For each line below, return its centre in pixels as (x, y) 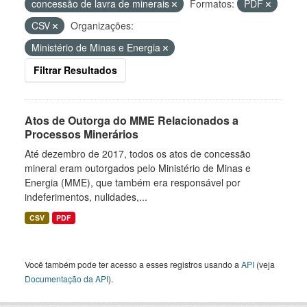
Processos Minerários (82, 134)
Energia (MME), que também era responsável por (133, 182)
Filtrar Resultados (75, 70)
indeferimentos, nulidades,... (86, 197)
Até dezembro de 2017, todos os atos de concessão (138, 153)
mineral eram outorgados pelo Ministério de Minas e (138, 168)
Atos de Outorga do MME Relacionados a (132, 120)
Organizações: (102, 25)
